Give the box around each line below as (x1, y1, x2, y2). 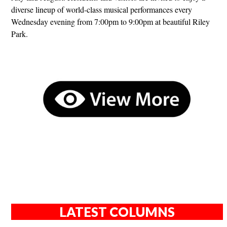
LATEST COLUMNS (59, 204, 175, 220)
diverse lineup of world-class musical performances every (11, 4, 192, 15)
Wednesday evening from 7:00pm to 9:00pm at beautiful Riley (11, 16, 210, 27)
